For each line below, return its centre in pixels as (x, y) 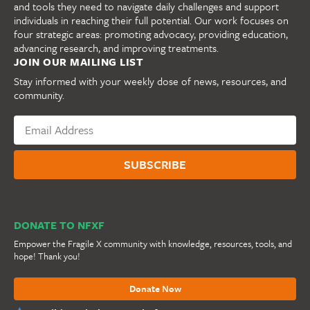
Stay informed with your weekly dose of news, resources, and (150, 81)
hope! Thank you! (47, 256)
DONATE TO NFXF (59, 225)
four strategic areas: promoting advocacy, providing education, (151, 34)
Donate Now (155, 288)
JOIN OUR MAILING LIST (79, 61)
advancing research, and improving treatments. (116, 47)
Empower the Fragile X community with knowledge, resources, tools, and (153, 243)
